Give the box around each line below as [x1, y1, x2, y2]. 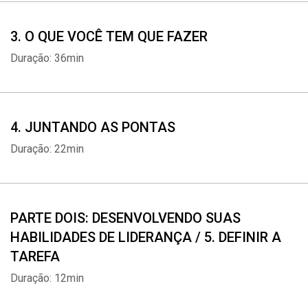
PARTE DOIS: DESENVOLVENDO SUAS [10, 210, 241, 226]
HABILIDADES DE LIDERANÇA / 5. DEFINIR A [10, 229, 281, 245]
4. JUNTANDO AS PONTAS [10, 119, 175, 135]
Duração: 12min [10, 272, 84, 285]
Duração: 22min [10, 142, 84, 155]
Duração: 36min [10, 52, 84, 65]
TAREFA [10, 248, 60, 265]
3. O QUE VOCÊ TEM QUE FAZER [10, 28, 208, 45]
